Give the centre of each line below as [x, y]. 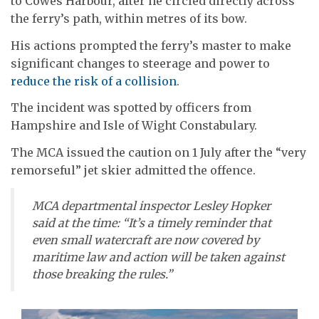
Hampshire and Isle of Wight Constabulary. [134, 126]
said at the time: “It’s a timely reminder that [152, 223]
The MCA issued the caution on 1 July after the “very [158, 152]
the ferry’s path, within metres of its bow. [129, 19]
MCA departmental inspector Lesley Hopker [151, 205]
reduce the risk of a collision [94, 81]
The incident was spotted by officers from [131, 108]
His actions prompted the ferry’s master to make [151, 45]
